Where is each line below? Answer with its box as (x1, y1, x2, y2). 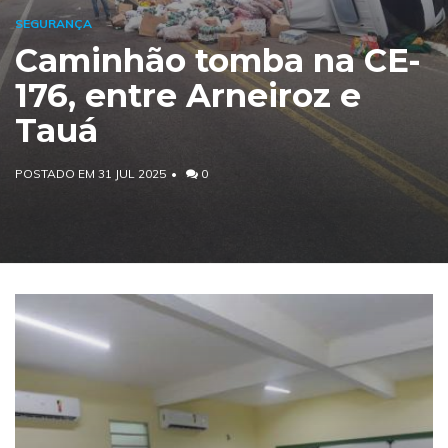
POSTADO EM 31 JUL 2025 (15, 165, 166, 181)
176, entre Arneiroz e (15, 75, 361, 115)
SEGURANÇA (15, 15, 92, 31)
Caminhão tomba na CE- (15, 40, 421, 80)
